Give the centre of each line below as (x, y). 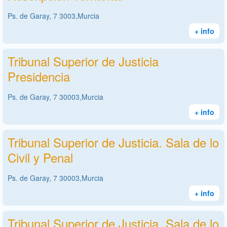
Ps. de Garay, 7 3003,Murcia (53, 15)
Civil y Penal (40, 157)
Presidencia (39, 76)
